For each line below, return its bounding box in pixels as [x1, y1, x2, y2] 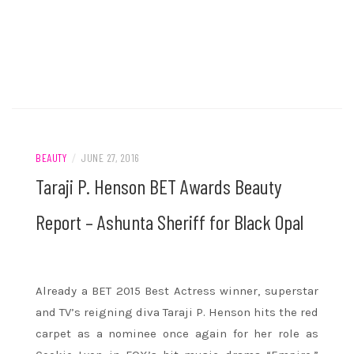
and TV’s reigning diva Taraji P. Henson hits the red [36, 305, 318, 320]
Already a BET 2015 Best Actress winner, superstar [36, 284, 318, 299]
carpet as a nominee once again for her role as [36, 326, 318, 341]
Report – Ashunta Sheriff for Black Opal [36, 209, 303, 235]
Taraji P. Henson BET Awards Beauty [36, 174, 282, 199]
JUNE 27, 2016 [81, 151, 140, 165]
